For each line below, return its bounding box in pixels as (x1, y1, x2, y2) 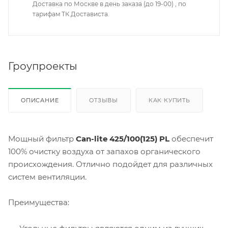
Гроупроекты (8, 60, 77, 72)
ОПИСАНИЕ (21, 96, 59, 104)
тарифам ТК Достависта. (33, 10, 109, 18)
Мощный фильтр (8, 133, 76, 144)
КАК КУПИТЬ (148, 96, 190, 104)
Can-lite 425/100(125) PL (76, 133, 169, 144)
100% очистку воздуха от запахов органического (8, 146, 201, 156)
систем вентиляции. (8, 172, 87, 182)
